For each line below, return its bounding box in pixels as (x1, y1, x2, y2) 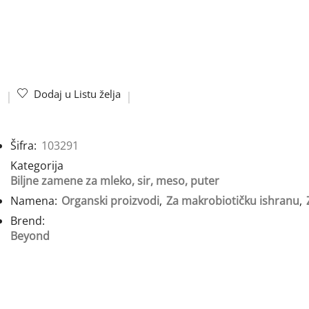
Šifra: (10, 137, 39, 153)
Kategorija (10, 157, 63, 173)
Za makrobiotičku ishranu (166, 192, 299, 208)
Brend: (10, 212, 45, 228)
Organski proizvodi (61, 192, 159, 208)
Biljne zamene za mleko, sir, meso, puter (10, 172, 219, 188)
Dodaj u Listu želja (34, 86, 121, 101)
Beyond (10, 228, 50, 243)
